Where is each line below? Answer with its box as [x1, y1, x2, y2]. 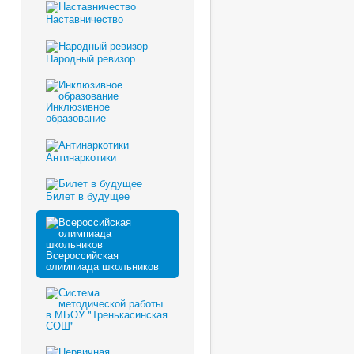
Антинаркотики [46, 149, 116, 164]
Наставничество [46, 11, 123, 27]
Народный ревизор [46, 50, 135, 66]
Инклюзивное [46, 98, 110, 114]
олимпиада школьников [46, 258, 159, 274]
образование [46, 109, 106, 125]
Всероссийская [46, 247, 119, 263]
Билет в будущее [46, 188, 130, 204]
